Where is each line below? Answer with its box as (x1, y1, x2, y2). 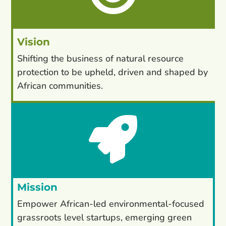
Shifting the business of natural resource (17, 52, 184, 65)
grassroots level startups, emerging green (17, 211, 192, 223)
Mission (17, 181, 58, 193)
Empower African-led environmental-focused (17, 197, 205, 210)
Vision (17, 36, 50, 48)
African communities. (17, 80, 103, 92)
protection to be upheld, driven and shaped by (17, 66, 208, 79)
